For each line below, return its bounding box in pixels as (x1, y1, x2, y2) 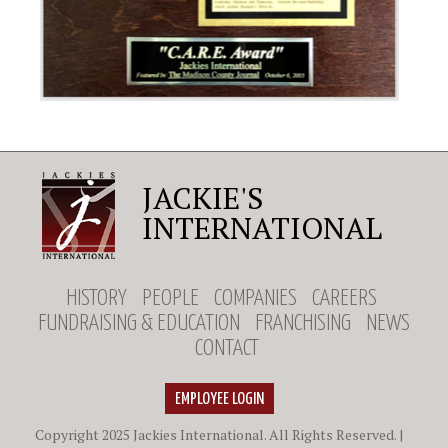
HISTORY (66, 287, 127, 311)
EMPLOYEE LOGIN (174, 391, 264, 409)
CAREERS (312, 287, 377, 311)
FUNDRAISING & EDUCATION (38, 312, 240, 336)
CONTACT (194, 337, 259, 361)
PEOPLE (142, 287, 199, 311)
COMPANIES (214, 287, 297, 311)
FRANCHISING (255, 312, 351, 336)
